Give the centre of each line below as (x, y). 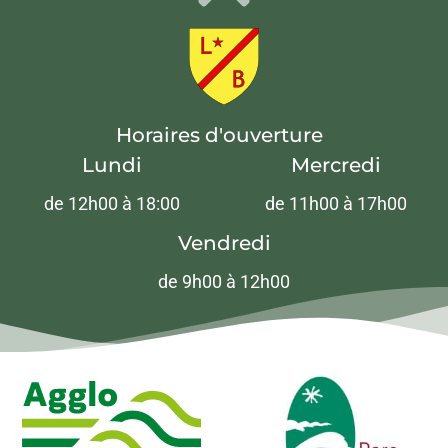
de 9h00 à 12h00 (224, 282)
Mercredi (336, 165)
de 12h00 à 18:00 (112, 204)
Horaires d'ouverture (219, 135)
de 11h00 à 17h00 (336, 204)
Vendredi (224, 243)
